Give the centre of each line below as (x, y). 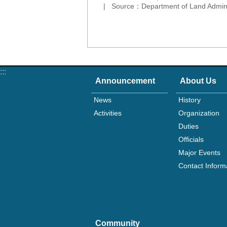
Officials (191, 139)
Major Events (199, 152)
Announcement (125, 81)
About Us (198, 81)
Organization (199, 113)
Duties (188, 126)
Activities (108, 113)
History (189, 100)
